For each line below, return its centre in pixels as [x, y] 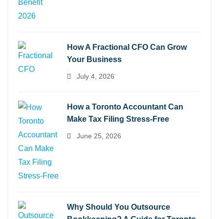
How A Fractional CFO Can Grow [127, 47]
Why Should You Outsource [119, 207]
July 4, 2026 [95, 76]
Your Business [94, 59]
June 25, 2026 [98, 136]
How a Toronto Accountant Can [125, 107]
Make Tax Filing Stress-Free [118, 119]
